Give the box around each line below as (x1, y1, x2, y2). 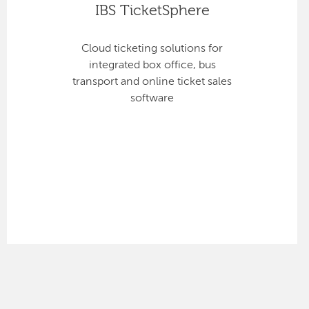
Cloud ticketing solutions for (81, 43, 223, 54)
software (130, 92, 175, 104)
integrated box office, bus (88, 59, 216, 71)
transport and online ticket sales (72, 76, 232, 88)
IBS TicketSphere (94, 3, 210, 19)
